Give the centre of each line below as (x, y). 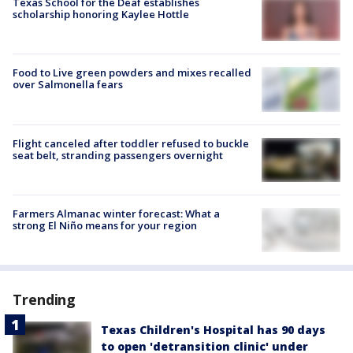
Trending (45, 300)
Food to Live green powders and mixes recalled (132, 73)
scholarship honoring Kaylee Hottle (101, 15)
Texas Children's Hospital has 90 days (213, 330)
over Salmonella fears (68, 85)
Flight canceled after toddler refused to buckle (131, 143)
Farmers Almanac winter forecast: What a (116, 213)
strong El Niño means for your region (105, 225)
